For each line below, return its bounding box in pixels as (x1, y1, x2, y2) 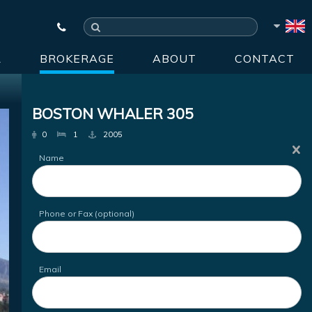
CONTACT (235, 52, 295, 65)
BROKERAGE (40, 52, 114, 65)
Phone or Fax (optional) (39, 208, 135, 219)
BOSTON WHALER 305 (32, 104, 194, 123)
